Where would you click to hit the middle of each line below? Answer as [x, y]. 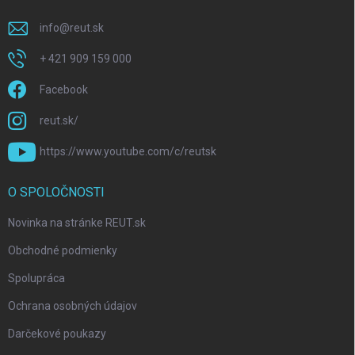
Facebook [64, 90]
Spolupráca [36, 279]
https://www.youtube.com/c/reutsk [128, 152]
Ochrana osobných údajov [73, 306]
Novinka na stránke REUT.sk [77, 223]
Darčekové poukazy [57, 334]
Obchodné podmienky [63, 251]
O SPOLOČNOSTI [56, 193]
